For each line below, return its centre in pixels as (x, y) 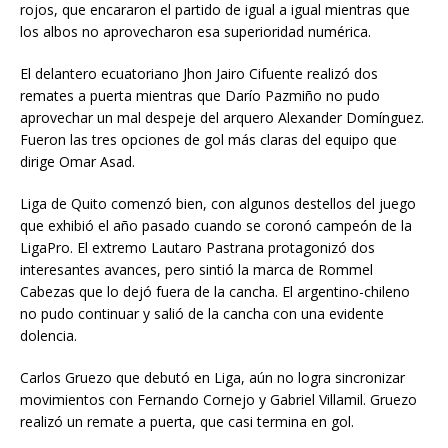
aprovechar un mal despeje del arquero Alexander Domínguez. (222, 118)
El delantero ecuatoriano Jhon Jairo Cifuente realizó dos (199, 74)
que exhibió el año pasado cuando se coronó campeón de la (216, 226)
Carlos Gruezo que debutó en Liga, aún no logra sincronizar (212, 378)
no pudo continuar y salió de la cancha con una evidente (202, 314)
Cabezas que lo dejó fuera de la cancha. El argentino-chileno (215, 292)
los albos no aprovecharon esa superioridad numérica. (195, 32)
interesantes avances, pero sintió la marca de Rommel (196, 270)
